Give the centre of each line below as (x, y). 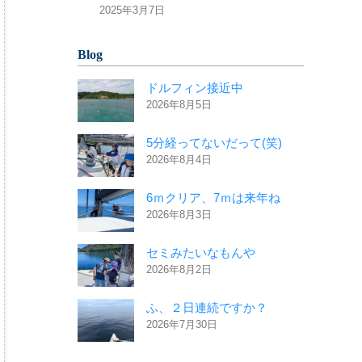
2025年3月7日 (132, 11)
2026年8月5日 (179, 105)
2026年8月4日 (179, 160)
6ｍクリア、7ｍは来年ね (213, 198)
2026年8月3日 (179, 215)
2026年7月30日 (182, 325)
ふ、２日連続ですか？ (207, 308)
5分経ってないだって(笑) (214, 143)
